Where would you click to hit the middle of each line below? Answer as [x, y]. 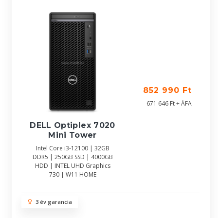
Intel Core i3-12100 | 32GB [73, 148]
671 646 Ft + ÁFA [169, 103]
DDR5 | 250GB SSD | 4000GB [73, 157]
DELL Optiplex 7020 [73, 125]
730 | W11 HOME [73, 174]
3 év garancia [52, 202]
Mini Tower [73, 135]
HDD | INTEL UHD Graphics [73, 165]
